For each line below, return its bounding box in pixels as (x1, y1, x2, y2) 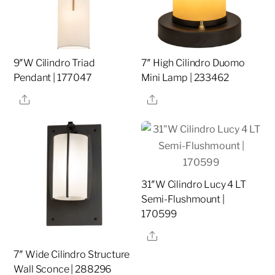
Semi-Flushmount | (141, 193, 225, 206)
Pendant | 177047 (14, 72, 92, 84)
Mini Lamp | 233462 (141, 72, 229, 84)
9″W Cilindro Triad (14, 57, 95, 69)
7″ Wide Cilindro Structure (14, 249, 130, 261)
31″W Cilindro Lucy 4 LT (141, 179, 246, 191)
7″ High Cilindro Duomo (141, 57, 245, 69)
